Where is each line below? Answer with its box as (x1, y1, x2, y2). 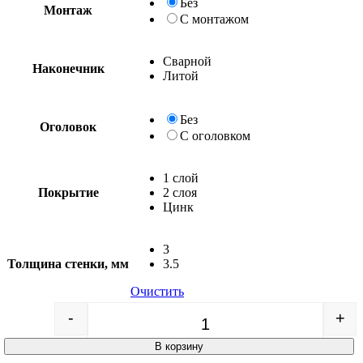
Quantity (204, 317, 249, 331)
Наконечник (32, 61, 105, 75)
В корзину (155, 340, 203, 352)
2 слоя (163, 185, 197, 199)
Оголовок (40, 119, 96, 134)
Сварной (163, 53, 211, 68)
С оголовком (180, 128, 250, 143)
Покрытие (37, 185, 99, 199)
